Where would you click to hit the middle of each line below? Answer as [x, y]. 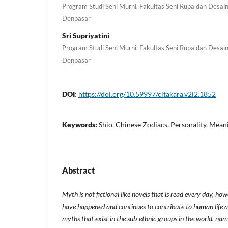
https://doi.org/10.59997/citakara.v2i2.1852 [147, 94]
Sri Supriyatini [86, 35]
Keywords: [80, 124]
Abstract [78, 170]
